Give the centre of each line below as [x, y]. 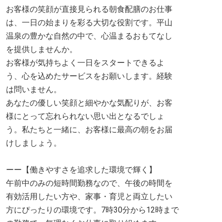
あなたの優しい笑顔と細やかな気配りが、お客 [89, 103]
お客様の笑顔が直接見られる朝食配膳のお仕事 [89, 9]
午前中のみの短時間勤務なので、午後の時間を [89, 183]
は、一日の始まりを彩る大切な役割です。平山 [89, 23]
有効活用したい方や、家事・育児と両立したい [89, 196]
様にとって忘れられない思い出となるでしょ [85, 116]
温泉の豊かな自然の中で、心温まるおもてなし [89, 36]
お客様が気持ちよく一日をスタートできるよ [85, 63]
